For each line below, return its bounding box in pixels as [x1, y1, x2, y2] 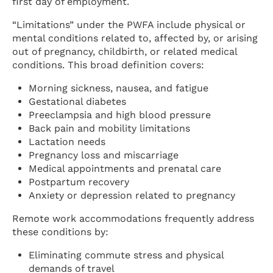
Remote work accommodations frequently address [12, 213, 254, 225]
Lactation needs [29, 136, 106, 148]
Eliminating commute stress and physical [29, 249, 224, 261]
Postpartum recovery [29, 176, 130, 188]
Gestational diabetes [29, 96, 127, 108]
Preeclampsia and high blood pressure [29, 109, 211, 121]
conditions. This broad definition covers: [12, 59, 204, 71]
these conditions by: [12, 226, 108, 238]
